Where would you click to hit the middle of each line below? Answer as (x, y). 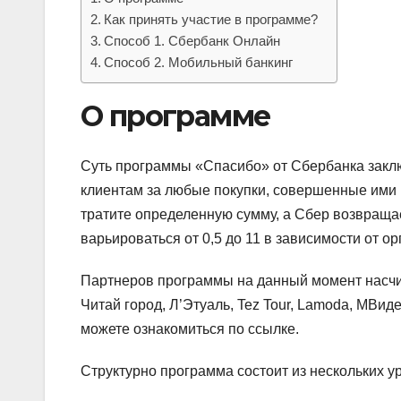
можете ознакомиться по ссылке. (190, 328)
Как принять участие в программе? (211, 19)
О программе (175, 115)
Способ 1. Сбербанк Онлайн (192, 40)
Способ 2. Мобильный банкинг (199, 62)
